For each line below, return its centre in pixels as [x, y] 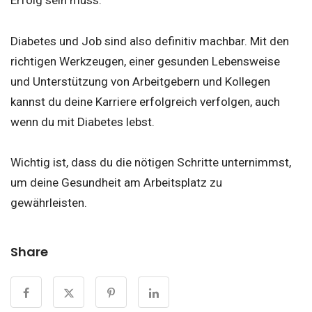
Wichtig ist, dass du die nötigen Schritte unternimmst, [151, 162]
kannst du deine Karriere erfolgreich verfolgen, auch [145, 101]
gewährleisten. [50, 202]
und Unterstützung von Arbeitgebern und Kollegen [140, 81]
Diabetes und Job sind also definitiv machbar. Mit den [150, 41]
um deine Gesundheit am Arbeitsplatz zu [116, 182]
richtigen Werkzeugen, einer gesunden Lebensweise [145, 61]
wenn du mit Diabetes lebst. [83, 122]
